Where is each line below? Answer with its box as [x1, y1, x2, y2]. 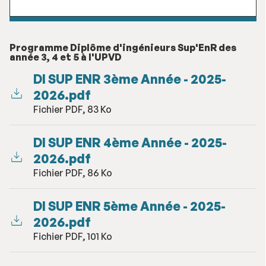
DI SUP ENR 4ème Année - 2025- [33, 135, 227, 150]
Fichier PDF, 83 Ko [33, 103, 112, 115]
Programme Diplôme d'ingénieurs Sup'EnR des [9, 42, 236, 53]
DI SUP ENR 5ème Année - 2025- [33, 198, 226, 214]
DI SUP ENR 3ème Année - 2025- [33, 71, 226, 87]
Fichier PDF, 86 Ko [33, 167, 112, 179]
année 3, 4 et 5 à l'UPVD [9, 51, 122, 63]
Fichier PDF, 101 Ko [33, 230, 112, 242]
